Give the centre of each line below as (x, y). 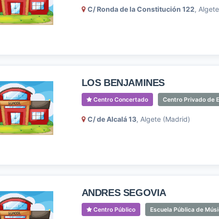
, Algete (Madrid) (163, 119)
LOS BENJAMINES (123, 83)
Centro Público (113, 209)
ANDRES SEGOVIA (124, 193)
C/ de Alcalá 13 (112, 119)
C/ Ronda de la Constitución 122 (141, 9)
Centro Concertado (120, 99)
